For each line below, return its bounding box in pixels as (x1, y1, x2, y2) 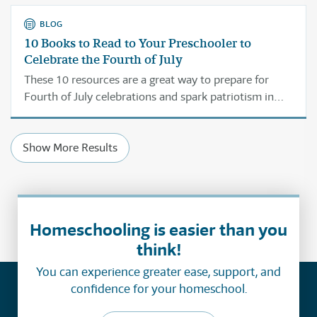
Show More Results (23, 140, 117, 155)
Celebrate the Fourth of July (24, 51, 183, 68)
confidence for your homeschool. (70, 281, 247, 296)
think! (136, 238, 181, 260)
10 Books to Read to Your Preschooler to (24, 35, 251, 52)
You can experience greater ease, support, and (36, 264, 281, 279)
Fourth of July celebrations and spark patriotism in (24, 89, 274, 104)
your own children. (24, 106, 116, 121)
